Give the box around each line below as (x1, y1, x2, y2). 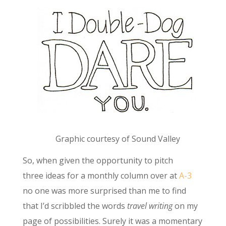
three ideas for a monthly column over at (22, 169, 179, 181)
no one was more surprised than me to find (22, 185, 186, 196)
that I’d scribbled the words (22, 200, 127, 211)
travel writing (127, 200, 173, 211)
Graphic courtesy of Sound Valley (55, 133, 181, 144)
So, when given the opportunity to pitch (22, 154, 173, 166)
